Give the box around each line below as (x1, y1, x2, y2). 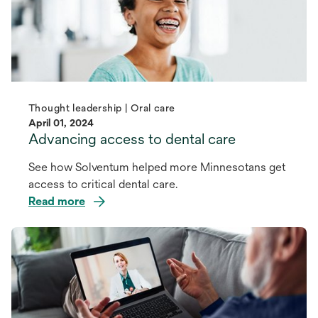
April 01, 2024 (28, 117, 94, 129)
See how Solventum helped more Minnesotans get (28, 160, 285, 175)
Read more (28, 194, 85, 209)
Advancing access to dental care (28, 131, 236, 148)
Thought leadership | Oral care (28, 102, 175, 114)
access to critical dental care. (28, 177, 177, 192)
